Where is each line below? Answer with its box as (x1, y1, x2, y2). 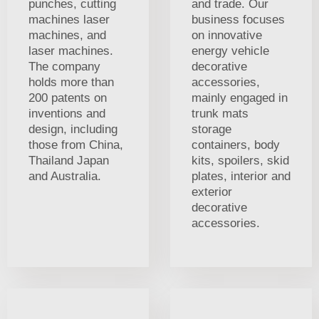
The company (28, 59, 100, 73)
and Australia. (28, 169, 101, 183)
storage (192, 122, 231, 136)
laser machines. (28, 43, 113, 58)
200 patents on (28, 90, 107, 105)
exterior (192, 184, 232, 199)
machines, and (28, 28, 106, 42)
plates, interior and (192, 169, 291, 183)
